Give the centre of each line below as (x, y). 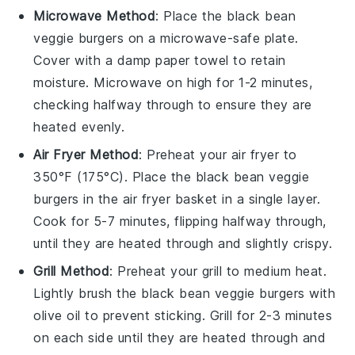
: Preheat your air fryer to (218, 154)
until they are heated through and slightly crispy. (183, 243)
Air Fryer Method (86, 154)
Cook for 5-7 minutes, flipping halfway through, (180, 221)
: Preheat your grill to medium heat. (218, 271)
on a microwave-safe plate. (211, 38)
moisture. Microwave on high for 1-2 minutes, (173, 82)
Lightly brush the (88, 293)
